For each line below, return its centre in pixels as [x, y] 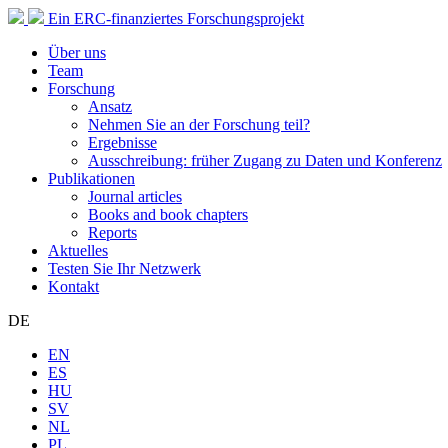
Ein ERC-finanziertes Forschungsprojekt [176, 18]
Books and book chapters [168, 214]
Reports [112, 232]
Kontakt [73, 286]
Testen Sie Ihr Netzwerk [124, 268]
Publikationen [91, 178]
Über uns [77, 52]
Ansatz [110, 106]
